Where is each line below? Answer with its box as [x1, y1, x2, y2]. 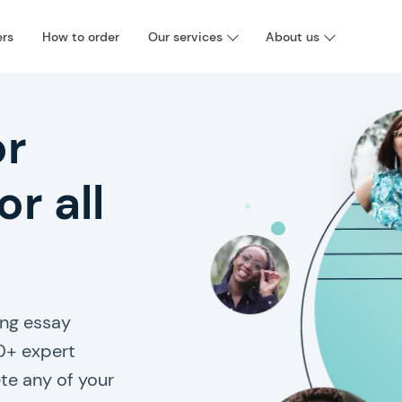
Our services [148, 29, 223, 45]
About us [266, 29, 319, 45]
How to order [42, 29, 119, 45]
